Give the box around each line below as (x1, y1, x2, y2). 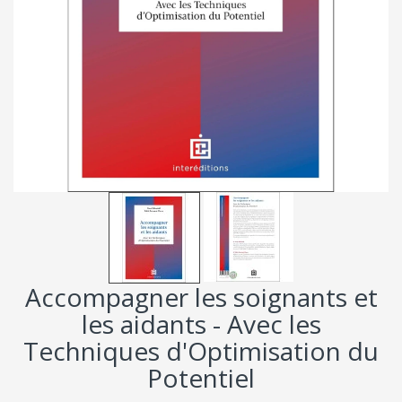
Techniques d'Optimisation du (23, 333, 379, 368)
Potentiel (147, 360, 255, 395)
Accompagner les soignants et (24, 279, 378, 314)
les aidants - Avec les (81, 306, 321, 341)
